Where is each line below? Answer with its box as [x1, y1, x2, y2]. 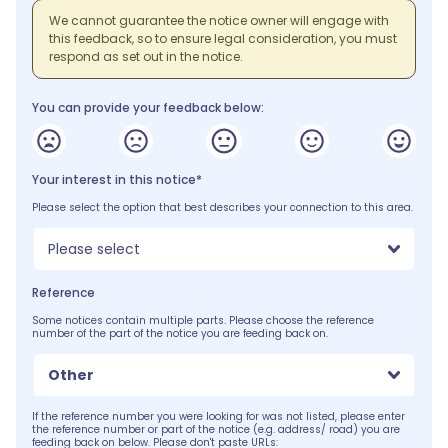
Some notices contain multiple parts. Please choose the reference [32, 313, 374, 328]
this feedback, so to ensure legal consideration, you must [49, 30, 397, 47]
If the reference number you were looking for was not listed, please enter [32, 409, 405, 424]
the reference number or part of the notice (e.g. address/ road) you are [32, 422, 400, 437]
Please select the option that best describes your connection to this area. [32, 200, 413, 215]
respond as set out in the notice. [49, 48, 243, 65]
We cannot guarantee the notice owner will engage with [49, 12, 389, 29]
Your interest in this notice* [32, 171, 202, 188]
